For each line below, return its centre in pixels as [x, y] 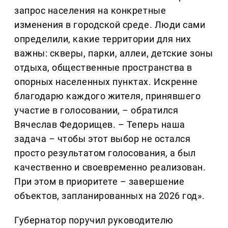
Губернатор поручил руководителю [94, 220]
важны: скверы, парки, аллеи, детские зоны [114, 53]
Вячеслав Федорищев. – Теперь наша [100, 125]
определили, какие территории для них [103, 39]
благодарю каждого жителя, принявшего [108, 96]
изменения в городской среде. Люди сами [110, 25]
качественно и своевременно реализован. [110, 167]
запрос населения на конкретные [90, 11]
